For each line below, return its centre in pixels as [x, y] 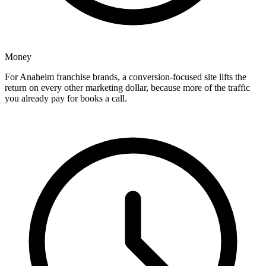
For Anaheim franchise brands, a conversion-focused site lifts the [126, 77]
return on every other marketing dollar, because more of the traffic [127, 88]
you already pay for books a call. [66, 99]
